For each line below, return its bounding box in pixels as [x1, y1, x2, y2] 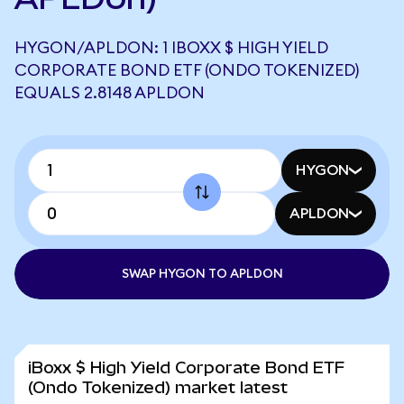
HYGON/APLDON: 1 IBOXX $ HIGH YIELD [14, 40, 328, 56]
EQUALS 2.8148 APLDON [14, 85, 205, 101]
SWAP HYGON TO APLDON [121, 268, 283, 280]
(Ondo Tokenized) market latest [28, 378, 288, 397]
